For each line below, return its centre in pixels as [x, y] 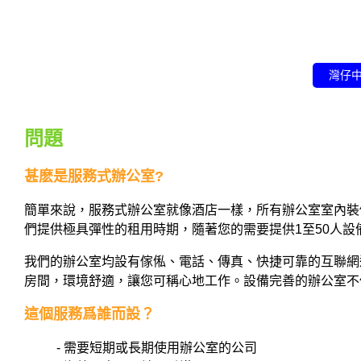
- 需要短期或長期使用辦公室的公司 [157, 348]
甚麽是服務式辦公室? [94, 177]
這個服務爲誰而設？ [89, 315]
